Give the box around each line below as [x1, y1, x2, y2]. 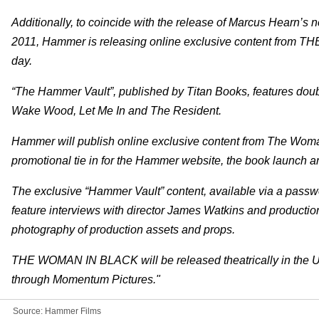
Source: [13, 305, 45, 316]
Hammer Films [45, 305, 101, 316]
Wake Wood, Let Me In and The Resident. [11, 104, 221, 117]
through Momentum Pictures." [11, 273, 160, 286]
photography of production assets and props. [11, 223, 235, 236]
